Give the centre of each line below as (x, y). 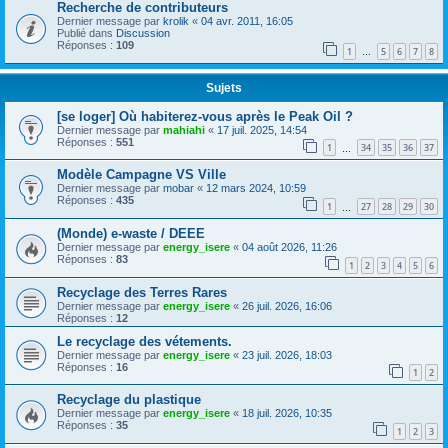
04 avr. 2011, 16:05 (247, 21)
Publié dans (86, 33)
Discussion (143, 33)
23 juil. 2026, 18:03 (287, 354)
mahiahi (184, 129)
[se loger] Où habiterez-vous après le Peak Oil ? (205, 116)
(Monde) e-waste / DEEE (131, 234)
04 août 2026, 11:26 (289, 247)
